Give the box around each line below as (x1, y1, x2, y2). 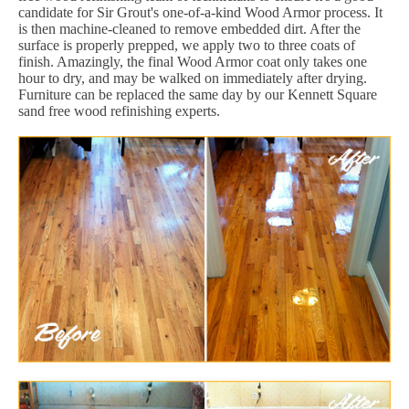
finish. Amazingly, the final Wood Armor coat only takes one (18, 54, 367, 70)
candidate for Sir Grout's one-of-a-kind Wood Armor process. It (18, 5, 383, 21)
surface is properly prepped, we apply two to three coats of (18, 37, 355, 54)
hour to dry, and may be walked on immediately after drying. (18, 70, 367, 87)
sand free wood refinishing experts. (18, 103, 220, 120)
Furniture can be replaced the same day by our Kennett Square (18, 87, 377, 103)
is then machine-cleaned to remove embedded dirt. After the (18, 21, 361, 37)
